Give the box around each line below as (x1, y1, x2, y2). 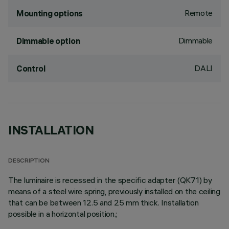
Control (16, 63, 45, 74)
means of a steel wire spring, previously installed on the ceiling (8, 186, 220, 196)
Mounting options (16, 8, 83, 18)
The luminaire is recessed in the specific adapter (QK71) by (8, 175, 212, 185)
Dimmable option (16, 36, 80, 46)
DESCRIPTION (8, 158, 50, 165)
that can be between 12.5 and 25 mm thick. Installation (8, 197, 199, 208)
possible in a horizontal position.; (8, 209, 118, 219)
